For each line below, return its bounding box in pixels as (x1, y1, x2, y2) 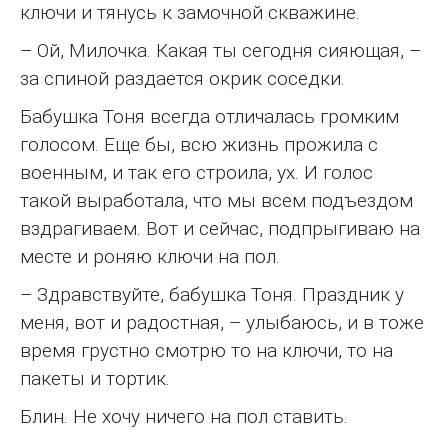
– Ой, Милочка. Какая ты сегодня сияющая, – (20, 38, 421, 62)
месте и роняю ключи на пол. (20, 244, 280, 268)
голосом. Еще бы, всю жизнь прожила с (20, 132, 378, 156)
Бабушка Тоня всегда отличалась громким (20, 104, 399, 128)
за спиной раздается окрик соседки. (20, 66, 345, 90)
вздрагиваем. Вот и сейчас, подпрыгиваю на (20, 216, 420, 240)
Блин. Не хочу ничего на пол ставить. (20, 404, 348, 428)
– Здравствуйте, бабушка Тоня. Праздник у (20, 282, 404, 306)
